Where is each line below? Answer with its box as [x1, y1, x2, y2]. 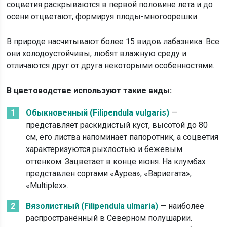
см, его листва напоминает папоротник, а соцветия [26, 132, 219, 142]
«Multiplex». [26, 181, 69, 191]
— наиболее [160, 201, 205, 211]
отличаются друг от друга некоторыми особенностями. [7, 61, 215, 70]
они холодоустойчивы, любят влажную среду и [7, 49, 187, 58]
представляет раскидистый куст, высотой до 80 [26, 120, 208, 130]
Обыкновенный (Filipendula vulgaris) [26, 108, 172, 118]
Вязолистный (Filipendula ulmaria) [26, 201, 159, 211]
